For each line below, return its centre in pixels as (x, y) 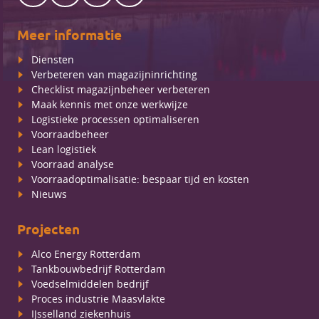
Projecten (48, 230)
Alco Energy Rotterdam (86, 253)
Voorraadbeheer (70, 134)
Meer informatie (69, 36)
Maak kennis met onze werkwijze (110, 104)
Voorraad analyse (73, 164)
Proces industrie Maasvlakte (98, 298)
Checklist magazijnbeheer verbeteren (121, 89)
